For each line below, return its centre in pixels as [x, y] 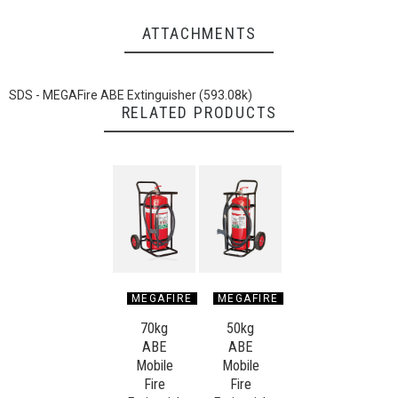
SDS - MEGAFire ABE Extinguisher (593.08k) [131, 96]
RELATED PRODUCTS [199, 113]
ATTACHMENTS [199, 34]
